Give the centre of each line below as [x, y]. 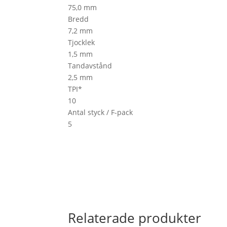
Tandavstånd [90, 66]
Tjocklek [82, 43]
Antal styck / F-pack [101, 112]
